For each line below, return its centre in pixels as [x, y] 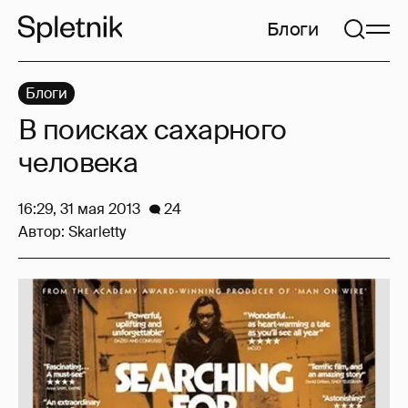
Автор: [43, 232]
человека [78, 163]
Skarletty [97, 232]
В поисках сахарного [153, 130]
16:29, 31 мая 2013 [79, 209]
